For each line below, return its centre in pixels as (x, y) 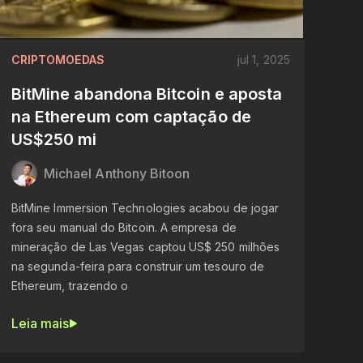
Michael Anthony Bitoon (117, 173)
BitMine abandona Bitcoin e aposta (147, 94)
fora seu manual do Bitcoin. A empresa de (124, 227)
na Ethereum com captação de (131, 116)
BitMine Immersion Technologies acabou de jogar (145, 207)
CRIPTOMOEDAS (58, 59)
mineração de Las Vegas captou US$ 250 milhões (145, 246)
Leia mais (40, 323)
